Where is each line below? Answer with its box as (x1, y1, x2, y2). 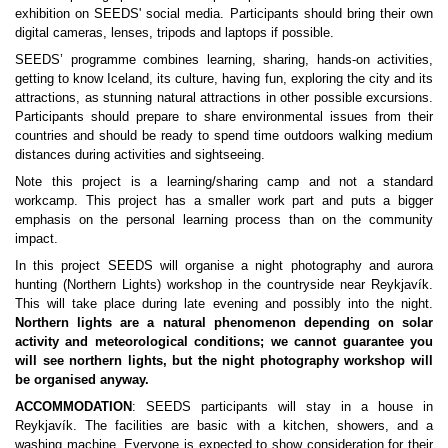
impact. (15, 230, 58, 246)
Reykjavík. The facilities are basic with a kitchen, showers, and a (15, 417, 433, 433)
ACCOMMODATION (15, 398, 132, 414)
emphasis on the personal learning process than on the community (15, 211, 433, 227)
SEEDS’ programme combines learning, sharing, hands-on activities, (15, 51, 433, 67)
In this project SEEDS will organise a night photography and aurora (15, 257, 433, 273)
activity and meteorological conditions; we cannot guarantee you (15, 333, 433, 349)
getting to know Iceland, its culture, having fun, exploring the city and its (15, 70, 433, 86)
